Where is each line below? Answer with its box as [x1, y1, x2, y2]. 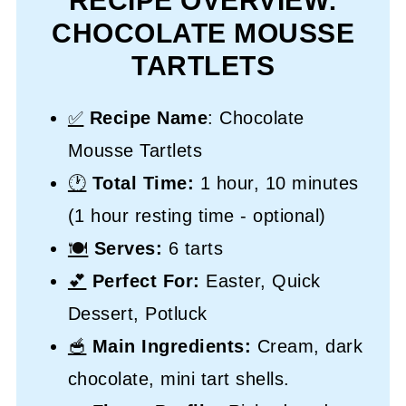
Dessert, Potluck [67, 303, 208, 324]
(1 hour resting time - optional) [67, 205, 326, 226]
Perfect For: [92, 270, 207, 291]
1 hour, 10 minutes [194, 172, 359, 193]
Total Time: [92, 172, 195, 193]
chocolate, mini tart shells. [67, 368, 290, 389]
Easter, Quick [206, 270, 321, 291]
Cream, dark [251, 335, 363, 356]
